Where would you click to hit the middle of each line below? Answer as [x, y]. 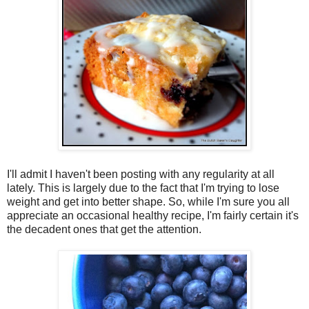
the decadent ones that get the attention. [104, 229]
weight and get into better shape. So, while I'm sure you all [148, 201]
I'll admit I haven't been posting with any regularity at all [141, 174]
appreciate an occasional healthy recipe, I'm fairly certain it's [153, 215]
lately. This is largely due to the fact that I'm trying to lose [143, 188]
